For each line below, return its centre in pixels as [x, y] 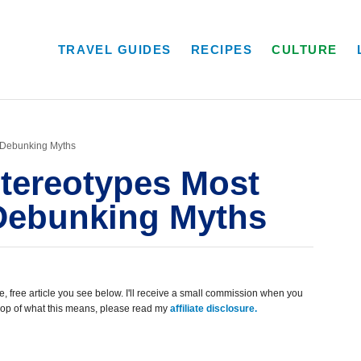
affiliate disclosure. [214, 308]
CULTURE [305, 50]
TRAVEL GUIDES [114, 50]
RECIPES [222, 50]
